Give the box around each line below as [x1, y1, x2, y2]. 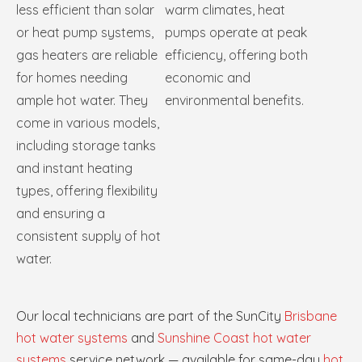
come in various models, [16, 115, 159, 132]
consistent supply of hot [16, 228, 161, 245]
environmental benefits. [165, 92, 304, 109]
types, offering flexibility [16, 183, 158, 200]
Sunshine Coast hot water [158, 330, 311, 347]
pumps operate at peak [165, 24, 307, 41]
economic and [165, 69, 250, 86]
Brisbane [284, 308, 337, 325]
